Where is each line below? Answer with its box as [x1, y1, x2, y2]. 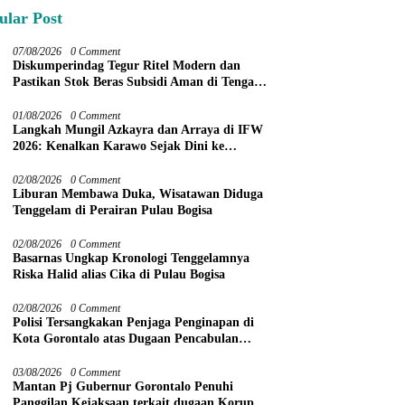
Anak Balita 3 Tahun [13, 348, 128, 363]
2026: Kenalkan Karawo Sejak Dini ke [13, 139, 225, 154]
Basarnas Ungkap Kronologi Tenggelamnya [13, 251, 250, 266]
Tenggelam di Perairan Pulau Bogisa [13, 203, 213, 218]
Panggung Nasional [13, 155, 119, 170]
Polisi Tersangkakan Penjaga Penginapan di [13, 316, 255, 330]
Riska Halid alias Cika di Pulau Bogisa [13, 268, 226, 282]
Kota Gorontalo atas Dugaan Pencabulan [13, 332, 240, 346]
